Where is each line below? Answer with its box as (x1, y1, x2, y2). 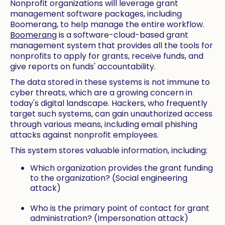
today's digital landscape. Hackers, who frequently (10, 97, 207, 109)
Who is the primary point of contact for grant (30, 202, 209, 214)
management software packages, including (10, 8, 182, 20)
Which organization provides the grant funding (30, 162, 213, 174)
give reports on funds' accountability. (10, 61, 156, 73)
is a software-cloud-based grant (57, 29, 188, 41)
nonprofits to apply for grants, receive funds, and (10, 50, 203, 62)
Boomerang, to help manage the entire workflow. (10, 19, 204, 31)
